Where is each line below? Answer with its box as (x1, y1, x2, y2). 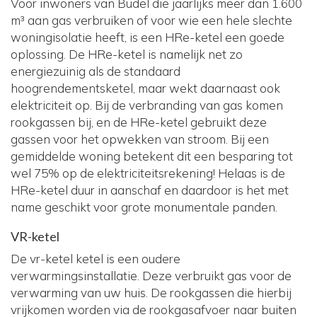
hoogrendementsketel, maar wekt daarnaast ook (11, 81, 280, 96)
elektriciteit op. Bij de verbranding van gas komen (11, 98, 283, 113)
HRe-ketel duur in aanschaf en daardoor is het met (11, 183, 289, 198)
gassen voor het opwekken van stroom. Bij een (11, 132, 269, 147)
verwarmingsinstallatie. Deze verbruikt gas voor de (11, 268, 292, 284)
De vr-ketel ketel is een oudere (11, 251, 180, 267)
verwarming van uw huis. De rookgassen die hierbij (11, 285, 292, 301)
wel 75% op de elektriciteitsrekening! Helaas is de (11, 166, 285, 181)
